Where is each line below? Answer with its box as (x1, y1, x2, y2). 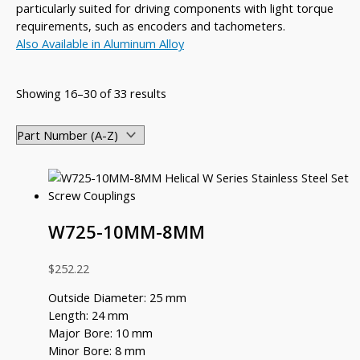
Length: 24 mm (48, 307, 129, 324)
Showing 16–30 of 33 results (16, 85, 166, 102)
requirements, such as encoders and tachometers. (16, 18, 285, 35)
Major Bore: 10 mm (48, 325, 153, 342)
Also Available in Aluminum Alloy (16, 35, 184, 52)
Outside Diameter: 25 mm (48, 289, 186, 306)
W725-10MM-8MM (48, 219, 205, 243)
